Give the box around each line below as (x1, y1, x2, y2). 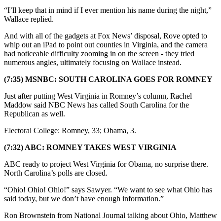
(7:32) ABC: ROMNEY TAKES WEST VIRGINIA (4, 143, 177, 151)
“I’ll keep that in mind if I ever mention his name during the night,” (4, 5, 212, 14)
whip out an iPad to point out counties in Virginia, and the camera (4, 40, 208, 49)
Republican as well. (4, 109, 65, 118)
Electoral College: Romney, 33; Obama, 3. (4, 126, 136, 135)
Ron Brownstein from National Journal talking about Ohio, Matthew (4, 211, 217, 220)
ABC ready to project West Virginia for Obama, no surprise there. (4, 159, 208, 168)
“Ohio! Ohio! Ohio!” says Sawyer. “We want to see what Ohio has (4, 185, 212, 194)
